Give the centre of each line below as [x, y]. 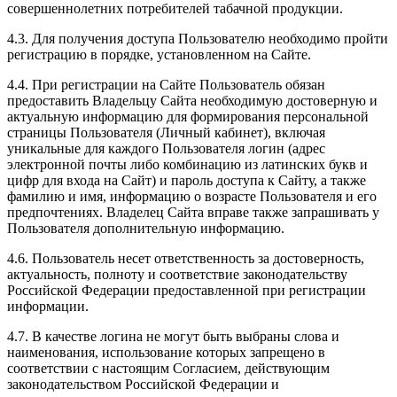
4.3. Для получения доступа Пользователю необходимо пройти [198, 39]
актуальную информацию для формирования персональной [188, 117]
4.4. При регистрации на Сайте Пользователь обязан [166, 85]
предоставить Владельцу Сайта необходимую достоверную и [192, 101]
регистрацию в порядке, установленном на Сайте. [159, 55]
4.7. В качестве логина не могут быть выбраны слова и [173, 337]
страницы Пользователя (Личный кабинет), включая [166, 133]
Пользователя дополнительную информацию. [146, 229]
